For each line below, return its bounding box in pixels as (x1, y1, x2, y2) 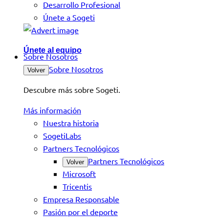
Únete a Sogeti (43, 12, 95, 22)
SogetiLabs (43, 131, 81, 140)
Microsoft (63, 169, 96, 178)
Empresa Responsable (43, 194, 119, 204)
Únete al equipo (23, 46, 82, 54)
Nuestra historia (43, 118, 99, 128)
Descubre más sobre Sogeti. (23, 85, 120, 94)
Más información (23, 105, 81, 115)
